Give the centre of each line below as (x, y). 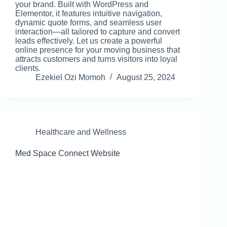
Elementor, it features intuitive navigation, (89, 14)
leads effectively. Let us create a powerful (89, 41)
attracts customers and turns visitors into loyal (96, 59)
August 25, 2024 (146, 78)
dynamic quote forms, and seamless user (88, 23)
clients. (28, 68)
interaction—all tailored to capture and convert (98, 32)
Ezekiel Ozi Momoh (70, 78)
